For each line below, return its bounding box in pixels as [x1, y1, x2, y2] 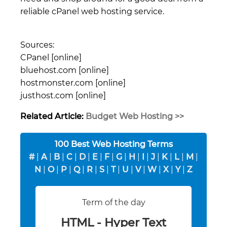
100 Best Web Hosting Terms [54, 139, 173, 149]
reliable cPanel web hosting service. [20, 6, 164, 16]
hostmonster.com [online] [20, 78, 126, 88]
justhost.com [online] [20, 90, 106, 100]
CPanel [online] [20, 52, 82, 62]
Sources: [20, 40, 54, 50]
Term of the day [82, 197, 145, 207]
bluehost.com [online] [20, 65, 109, 75]
